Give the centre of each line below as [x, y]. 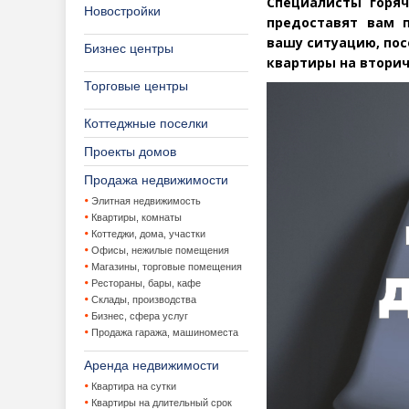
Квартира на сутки [134, 386]
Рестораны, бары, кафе [146, 283]
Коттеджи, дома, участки [148, 234]
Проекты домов [130, 152]
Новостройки [122, 11]
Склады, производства [144, 299]
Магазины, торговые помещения [167, 267]
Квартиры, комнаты [136, 217]
